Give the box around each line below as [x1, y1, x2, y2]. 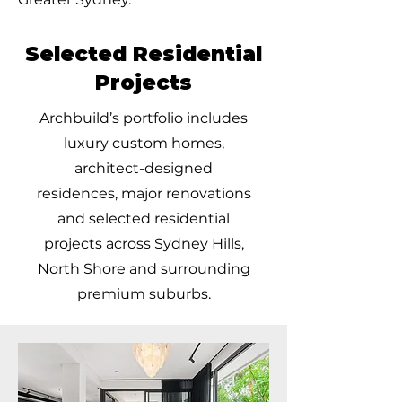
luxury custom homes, [63, 135, 224, 152]
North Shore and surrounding [37, 260, 250, 277]
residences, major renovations [36, 185, 251, 202]
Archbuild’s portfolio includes [39, 109, 248, 127]
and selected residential [57, 210, 230, 227]
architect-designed [74, 160, 213, 177]
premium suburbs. [76, 285, 211, 302]
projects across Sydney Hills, [43, 235, 244, 252]
